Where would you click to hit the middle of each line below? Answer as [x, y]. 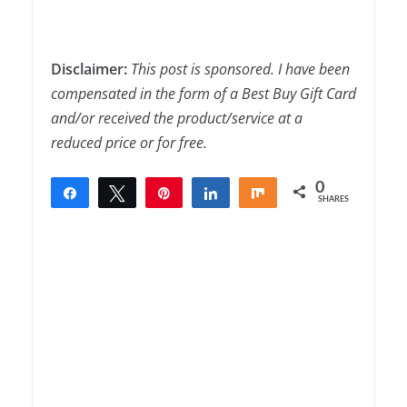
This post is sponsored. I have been [240, 69]
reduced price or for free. [129, 143]
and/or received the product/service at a [177, 119]
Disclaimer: [91, 69]
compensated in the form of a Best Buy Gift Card [203, 94]
